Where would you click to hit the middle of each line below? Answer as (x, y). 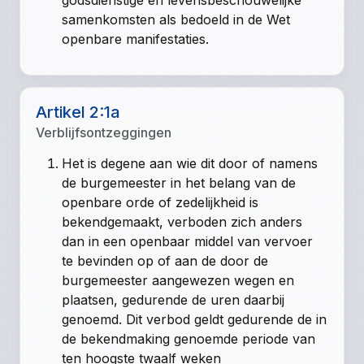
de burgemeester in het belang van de (179, 183)
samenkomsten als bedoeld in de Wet (176, 19)
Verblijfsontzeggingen (104, 133)
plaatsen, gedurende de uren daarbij (173, 300)
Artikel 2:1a (78, 113)
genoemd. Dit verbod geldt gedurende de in (195, 320)
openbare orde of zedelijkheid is (160, 203)
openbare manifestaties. (136, 39)
